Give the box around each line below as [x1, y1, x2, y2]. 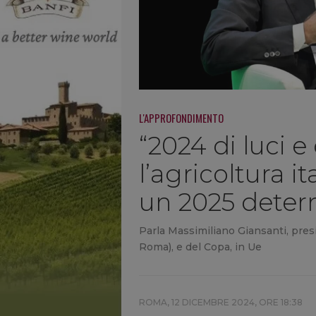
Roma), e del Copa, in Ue [139, 241, 262, 253]
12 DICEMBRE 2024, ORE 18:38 [171, 296, 303, 308]
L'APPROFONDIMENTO [139, 110, 224, 126]
